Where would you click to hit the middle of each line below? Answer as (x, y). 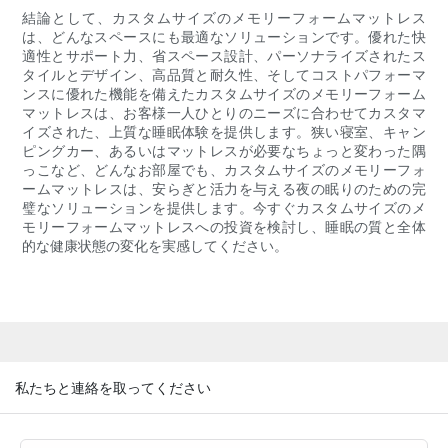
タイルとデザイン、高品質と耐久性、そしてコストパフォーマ (224, 75)
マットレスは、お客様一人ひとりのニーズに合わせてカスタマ (224, 113)
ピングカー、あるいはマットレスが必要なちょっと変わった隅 (224, 151)
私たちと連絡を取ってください (113, 387)
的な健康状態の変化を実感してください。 (155, 246)
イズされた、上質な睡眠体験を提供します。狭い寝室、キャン (224, 132)
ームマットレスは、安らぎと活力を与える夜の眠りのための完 (224, 189)
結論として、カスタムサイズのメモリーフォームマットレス (224, 18)
